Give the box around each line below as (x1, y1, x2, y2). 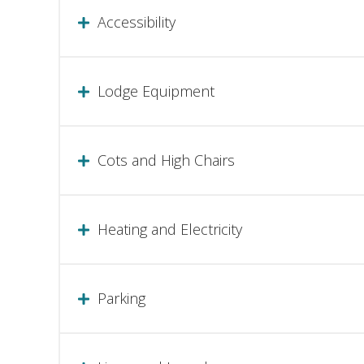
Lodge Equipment (97, 81, 214, 102)
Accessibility (97, 12, 175, 32)
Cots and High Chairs (97, 150, 235, 171)
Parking (97, 288, 145, 309)
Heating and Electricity (97, 219, 242, 240)
